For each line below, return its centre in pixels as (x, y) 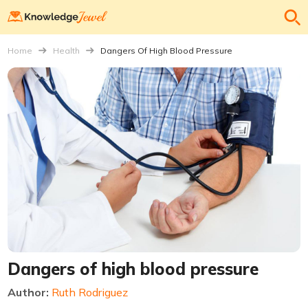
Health (67, 51)
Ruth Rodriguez (90, 292)
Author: (30, 292)
